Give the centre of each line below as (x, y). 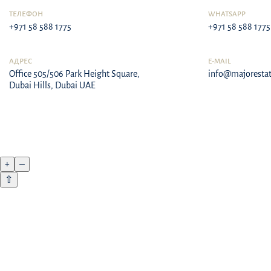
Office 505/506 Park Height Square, (74, 74)
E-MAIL (219, 61)
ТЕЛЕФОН (26, 14)
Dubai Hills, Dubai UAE (52, 85)
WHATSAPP (227, 14)
